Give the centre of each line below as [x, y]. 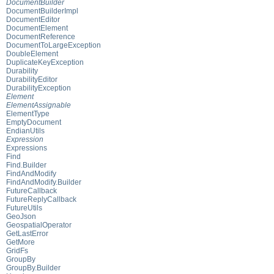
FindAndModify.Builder [44, 182]
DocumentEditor [33, 19]
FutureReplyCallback [41, 199]
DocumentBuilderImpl [42, 11]
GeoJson [21, 216]
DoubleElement [32, 54]
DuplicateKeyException [45, 62]
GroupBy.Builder [33, 268]
